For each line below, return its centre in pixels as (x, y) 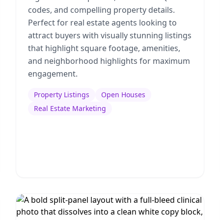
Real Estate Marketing (70, 108)
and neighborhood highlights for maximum (109, 61)
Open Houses (123, 95)
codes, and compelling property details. (101, 10)
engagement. (53, 74)
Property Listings (62, 95)
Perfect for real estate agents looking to (102, 23)
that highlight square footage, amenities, (104, 48)
